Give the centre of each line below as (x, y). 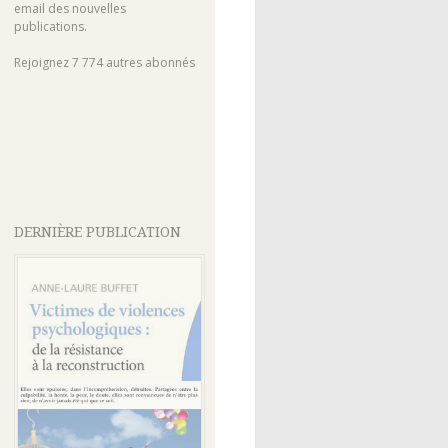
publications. (50, 27)
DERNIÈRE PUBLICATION (97, 232)
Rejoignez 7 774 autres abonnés (104, 63)
